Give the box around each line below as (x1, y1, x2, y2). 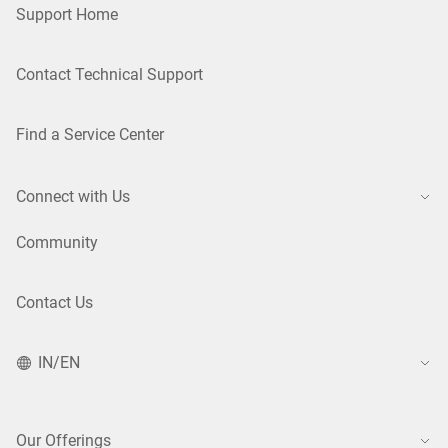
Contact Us (16, 293, 93, 312)
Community (16, 233, 98, 252)
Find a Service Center (16, 125, 164, 144)
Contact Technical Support (16, 65, 203, 84)
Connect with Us (16, 187, 130, 206)
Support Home (16, 5, 118, 24)
